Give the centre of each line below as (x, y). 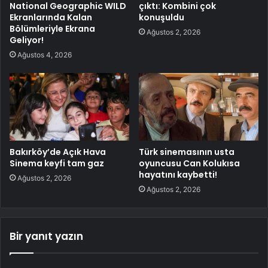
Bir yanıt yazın (46, 237)
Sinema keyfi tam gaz (57, 164)
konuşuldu (162, 18)
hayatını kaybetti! (178, 175)
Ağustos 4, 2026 (45, 55)
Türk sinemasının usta (187, 152)
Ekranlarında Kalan (51, 18)
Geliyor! (27, 40)
